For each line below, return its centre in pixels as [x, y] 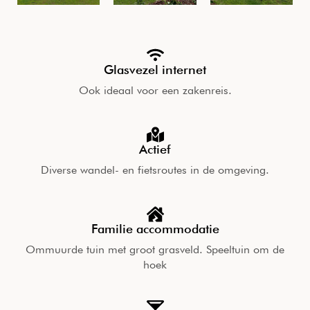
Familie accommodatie [155, 228]
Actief [155, 149]
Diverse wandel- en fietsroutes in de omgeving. [155, 170]
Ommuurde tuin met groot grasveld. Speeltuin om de [155, 249]
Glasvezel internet [155, 70]
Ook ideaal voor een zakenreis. [155, 91]
